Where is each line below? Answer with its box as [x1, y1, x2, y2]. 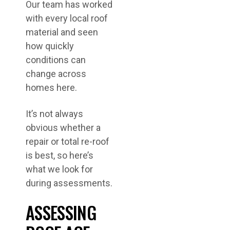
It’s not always [26, 108, 83, 119]
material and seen [26, 27, 98, 37]
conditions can [26, 54, 86, 65]
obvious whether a [26, 122, 101, 133]
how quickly [26, 41, 74, 51]
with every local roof [26, 13, 108, 24]
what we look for [26, 164, 93, 175]
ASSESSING [26, 199, 96, 225]
